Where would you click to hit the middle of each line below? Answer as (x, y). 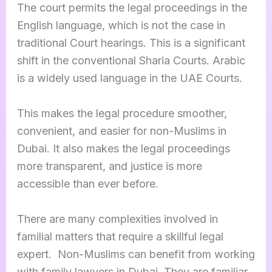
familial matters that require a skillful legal (120, 236)
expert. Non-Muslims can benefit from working (136, 254)
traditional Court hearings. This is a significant (131, 42)
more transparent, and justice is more (109, 166)
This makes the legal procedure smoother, (122, 113)
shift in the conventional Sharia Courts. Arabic (131, 60)
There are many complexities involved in (117, 219)
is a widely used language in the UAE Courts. (129, 78)
